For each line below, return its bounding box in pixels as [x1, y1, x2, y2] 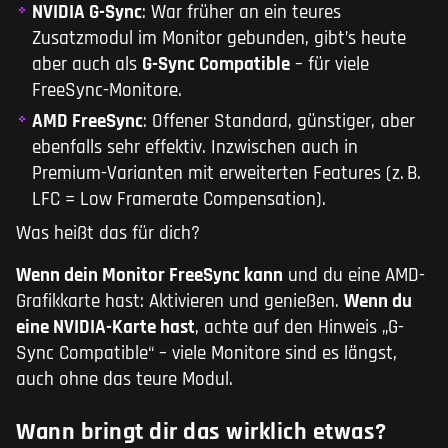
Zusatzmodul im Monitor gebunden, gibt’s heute [32, 26, 406, 52]
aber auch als [32, 52, 142, 78]
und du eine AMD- [283, 263, 425, 289]
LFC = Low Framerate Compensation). [32, 187, 326, 213]
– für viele [290, 52, 369, 78]
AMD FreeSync [32, 109, 143, 135]
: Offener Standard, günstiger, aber [143, 109, 415, 135]
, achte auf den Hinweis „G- [195, 315, 404, 341]
